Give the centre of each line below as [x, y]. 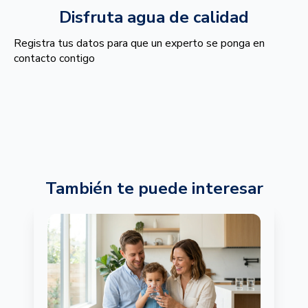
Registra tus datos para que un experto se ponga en [139, 43]
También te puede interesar [154, 188]
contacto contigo [54, 58]
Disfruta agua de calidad [154, 17]
